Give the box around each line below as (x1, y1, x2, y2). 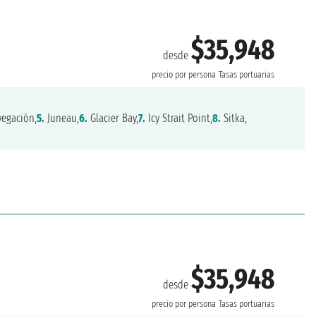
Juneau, (44, 111, 80, 125)
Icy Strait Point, (145, 111, 213, 125)
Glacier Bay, (87, 111, 139, 125)
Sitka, (221, 111, 248, 125)
